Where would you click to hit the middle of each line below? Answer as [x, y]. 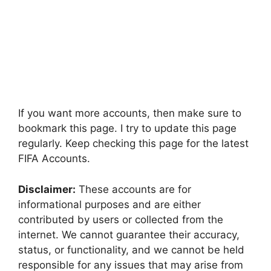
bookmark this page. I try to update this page [127, 129]
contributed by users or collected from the [121, 219]
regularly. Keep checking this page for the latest [133, 144]
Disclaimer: [47, 189]
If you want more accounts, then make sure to [130, 113]
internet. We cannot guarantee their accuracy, [129, 234]
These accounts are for [133, 189]
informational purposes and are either [109, 204]
